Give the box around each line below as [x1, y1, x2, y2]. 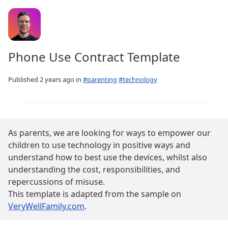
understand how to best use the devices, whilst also [8, 152, 207, 163]
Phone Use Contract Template [8, 48, 180, 65]
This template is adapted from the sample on [8, 188, 181, 200]
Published [8, 74, 40, 84]
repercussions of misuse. [8, 176, 105, 188]
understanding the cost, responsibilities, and [8, 164, 180, 176]
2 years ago [40, 74, 74, 84]
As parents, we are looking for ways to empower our [8, 127, 211, 139]
